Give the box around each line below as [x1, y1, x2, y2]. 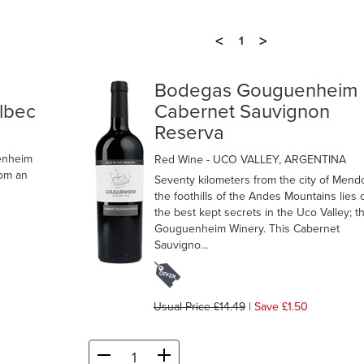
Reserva [154, 121, 224, 145]
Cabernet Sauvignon [154, 100, 330, 124]
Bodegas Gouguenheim [154, 79, 357, 103]
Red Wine [154, 153, 206, 167]
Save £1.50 [253, 300, 308, 314]
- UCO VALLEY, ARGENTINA [206, 153, 346, 167]
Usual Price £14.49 [153, 300, 245, 314]
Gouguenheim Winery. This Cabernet [154, 222, 340, 236]
